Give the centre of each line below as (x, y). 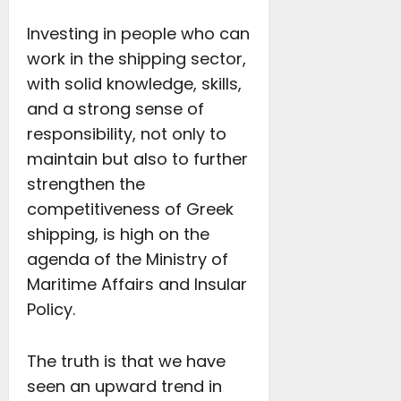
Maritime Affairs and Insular (137, 284)
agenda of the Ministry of (128, 259)
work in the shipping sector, (137, 59)
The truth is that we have (126, 361)
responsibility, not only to (127, 134)
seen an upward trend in (124, 386)
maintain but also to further (137, 159)
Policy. (51, 309)
